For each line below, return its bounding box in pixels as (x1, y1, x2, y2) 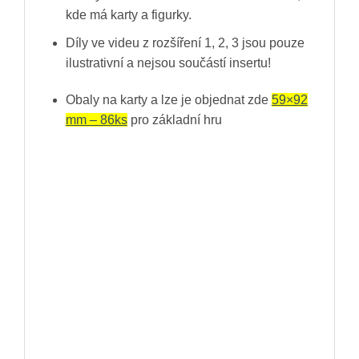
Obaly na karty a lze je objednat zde (65, 92, 272, 107)
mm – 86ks (65, 112, 127, 127)
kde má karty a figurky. (65, 8, 192, 22)
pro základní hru (127, 112, 222, 127)
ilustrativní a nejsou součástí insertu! (65, 55, 271, 70)
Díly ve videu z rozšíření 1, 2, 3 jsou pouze (65, 35, 305, 50)
